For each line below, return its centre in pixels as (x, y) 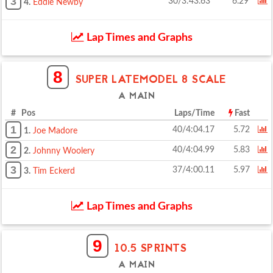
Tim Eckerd (54, 171)
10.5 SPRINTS (151, 249)
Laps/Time (194, 113)
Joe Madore (55, 131)
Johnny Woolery (64, 151)
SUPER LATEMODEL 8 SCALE (151, 80)
